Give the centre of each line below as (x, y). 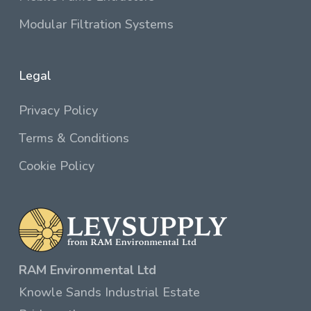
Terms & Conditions (74, 138)
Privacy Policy (58, 110)
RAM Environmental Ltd (87, 270)
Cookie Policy (56, 166)
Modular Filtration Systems (96, 24)
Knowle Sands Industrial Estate (109, 292)
